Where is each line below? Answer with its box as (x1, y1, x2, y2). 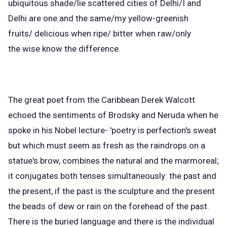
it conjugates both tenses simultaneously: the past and (8, 170, 216, 181)
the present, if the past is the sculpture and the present (8, 185, 215, 196)
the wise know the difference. (8, 44, 121, 54)
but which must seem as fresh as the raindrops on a (8, 140, 205, 150)
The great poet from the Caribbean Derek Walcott (8, 94, 195, 105)
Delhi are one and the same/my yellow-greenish (8, 13, 188, 23)
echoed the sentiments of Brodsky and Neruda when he (8, 109, 218, 120)
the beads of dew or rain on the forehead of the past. (8, 201, 209, 211)
